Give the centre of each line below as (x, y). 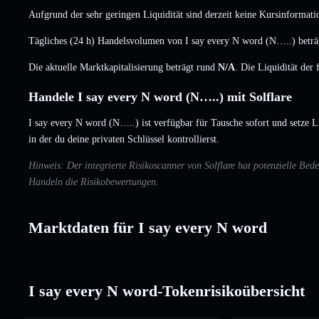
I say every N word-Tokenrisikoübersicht (167, 291)
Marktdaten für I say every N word (148, 227)
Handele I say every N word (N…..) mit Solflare (160, 96)
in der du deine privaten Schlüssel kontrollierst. (124, 139)
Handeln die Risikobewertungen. (94, 182)
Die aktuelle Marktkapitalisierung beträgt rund (123, 67)
